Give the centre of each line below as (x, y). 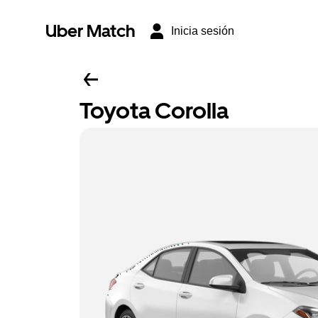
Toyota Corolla (154, 111)
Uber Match (91, 31)
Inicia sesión (203, 31)
